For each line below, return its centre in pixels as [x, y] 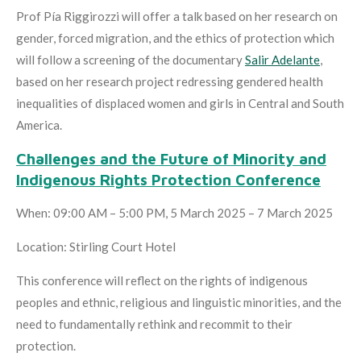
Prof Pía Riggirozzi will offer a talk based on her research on [177, 16]
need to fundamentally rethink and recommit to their [154, 324]
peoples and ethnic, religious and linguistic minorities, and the [179, 302]
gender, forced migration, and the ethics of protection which [175, 37]
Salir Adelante [282, 59]
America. [40, 124]
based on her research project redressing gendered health [170, 81]
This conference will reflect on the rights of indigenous [162, 280]
